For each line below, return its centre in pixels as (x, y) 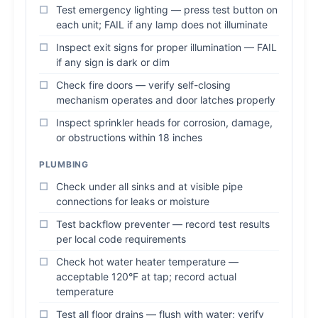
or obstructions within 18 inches (129, 137)
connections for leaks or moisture (133, 201)
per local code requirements (121, 239)
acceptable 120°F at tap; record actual (146, 276)
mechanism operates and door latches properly (166, 100)
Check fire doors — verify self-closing (143, 85)
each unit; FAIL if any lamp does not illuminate (162, 24)
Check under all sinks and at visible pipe (149, 186)
